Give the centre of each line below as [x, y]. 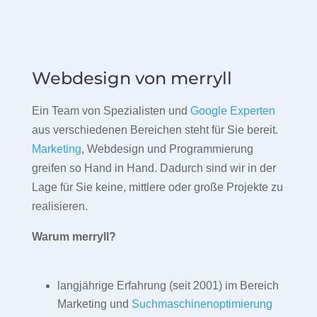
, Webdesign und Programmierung [167, 149]
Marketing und [94, 304]
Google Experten [232, 110]
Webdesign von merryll [132, 78]
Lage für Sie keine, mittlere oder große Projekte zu [157, 187]
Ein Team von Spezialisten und [111, 110]
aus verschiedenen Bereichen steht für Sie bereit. [155, 129]
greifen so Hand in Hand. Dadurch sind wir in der [154, 168]
